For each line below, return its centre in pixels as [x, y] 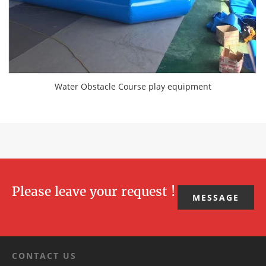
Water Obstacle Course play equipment [133, 86]
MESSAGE [216, 198]
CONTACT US [44, 256]
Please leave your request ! [94, 192]
